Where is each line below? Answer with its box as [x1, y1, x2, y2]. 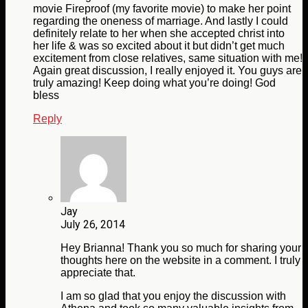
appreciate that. [60, 267, 135, 279]
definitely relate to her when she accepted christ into [33, 27, 285, 40]
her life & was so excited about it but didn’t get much [33, 40, 285, 52]
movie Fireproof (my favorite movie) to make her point [33, 3, 291, 15]
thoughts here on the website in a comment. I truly [60, 254, 300, 267]
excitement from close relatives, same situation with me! [33, 52, 302, 65]
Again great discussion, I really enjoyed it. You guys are [33, 65, 302, 77]
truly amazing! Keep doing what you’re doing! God [33, 77, 276, 89]
